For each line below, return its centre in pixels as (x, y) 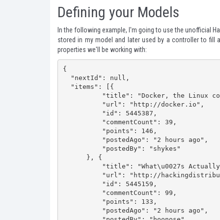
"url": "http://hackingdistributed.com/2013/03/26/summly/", (82, 175)
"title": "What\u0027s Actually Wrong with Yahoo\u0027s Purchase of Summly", (82, 166)
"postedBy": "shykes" (82, 148)
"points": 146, (82, 131)
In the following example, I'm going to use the (122, 30)
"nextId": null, (67, 78)
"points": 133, (82, 201)
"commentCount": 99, (82, 192)
